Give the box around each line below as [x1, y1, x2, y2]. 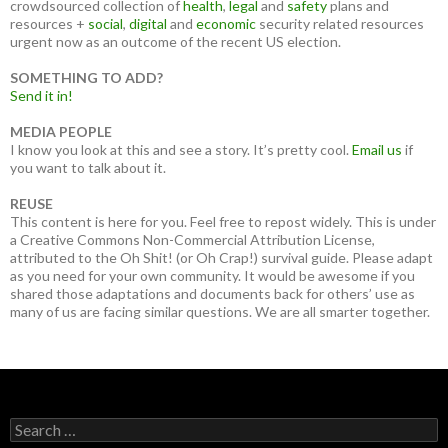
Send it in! [10, 87, 73, 104]
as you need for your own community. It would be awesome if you [10, 267, 415, 284]
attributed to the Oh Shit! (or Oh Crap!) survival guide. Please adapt [10, 249, 433, 266]
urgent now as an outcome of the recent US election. [10, 33, 341, 50]
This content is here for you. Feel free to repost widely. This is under [10, 213, 436, 230]
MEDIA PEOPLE [10, 123, 112, 140]
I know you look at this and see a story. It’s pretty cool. [10, 141, 352, 158]
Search [9, 417, 52, 434]
